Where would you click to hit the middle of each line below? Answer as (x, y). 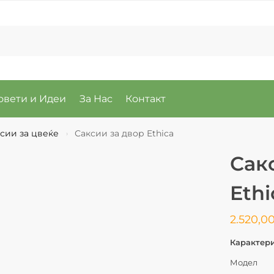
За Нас (96, 99)
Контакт (146, 99)
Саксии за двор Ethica (124, 133)
